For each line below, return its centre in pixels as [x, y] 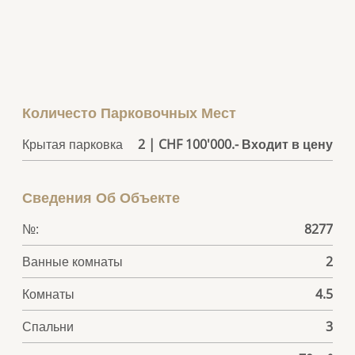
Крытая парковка [73, 144]
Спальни [48, 326]
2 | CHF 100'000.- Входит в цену [235, 144]
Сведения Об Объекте [101, 197]
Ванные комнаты [73, 261]
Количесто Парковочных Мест [130, 112]
